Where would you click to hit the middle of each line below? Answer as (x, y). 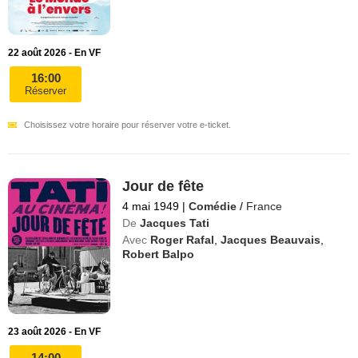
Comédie (213, 206)
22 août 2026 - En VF (54, 52)
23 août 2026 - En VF (54, 332)
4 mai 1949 (151, 206)
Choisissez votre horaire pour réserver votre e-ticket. (127, 124)
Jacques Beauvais (271, 239)
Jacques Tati (175, 223)
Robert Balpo (159, 254)
